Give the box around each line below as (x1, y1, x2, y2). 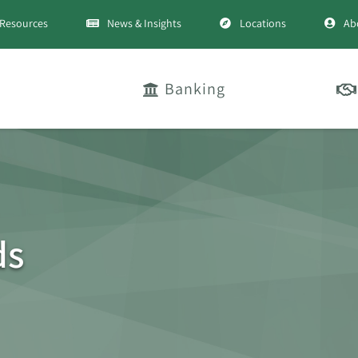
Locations (239, 16, 286, 30)
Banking (165, 78, 225, 99)
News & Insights (107, 16, 181, 30)
